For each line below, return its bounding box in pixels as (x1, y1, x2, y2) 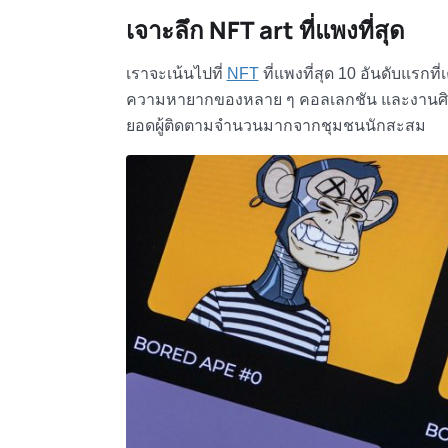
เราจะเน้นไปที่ (125, 65, 227, 82)
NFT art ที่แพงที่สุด (208, 13, 405, 46)
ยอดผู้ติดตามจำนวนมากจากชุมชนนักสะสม (125, 117, 426, 134)
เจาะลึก (125, 13, 209, 46)
